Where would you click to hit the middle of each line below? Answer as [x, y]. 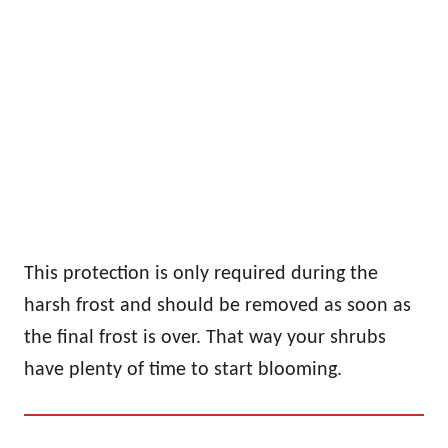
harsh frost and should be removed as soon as [217, 305]
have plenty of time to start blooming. [183, 369]
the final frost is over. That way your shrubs [205, 337]
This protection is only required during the [201, 273]
